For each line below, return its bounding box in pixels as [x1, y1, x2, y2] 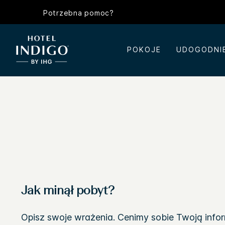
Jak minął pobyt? [21, 185, 115, 198]
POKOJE [127, 45, 161, 54]
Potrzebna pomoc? [43, 9, 114, 18]
